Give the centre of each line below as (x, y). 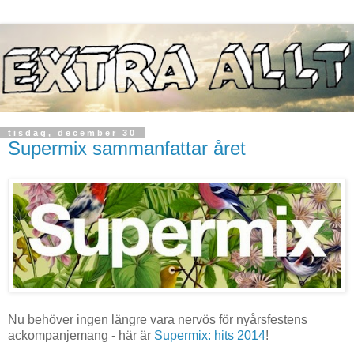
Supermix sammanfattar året (127, 148)
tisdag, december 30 (72, 133)
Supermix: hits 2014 (210, 335)
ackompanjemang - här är (81, 335)
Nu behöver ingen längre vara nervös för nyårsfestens (158, 319)
